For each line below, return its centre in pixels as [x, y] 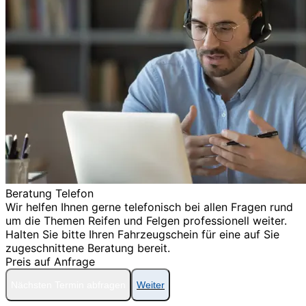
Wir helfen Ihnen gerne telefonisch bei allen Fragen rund [149, 207]
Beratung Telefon [50, 193]
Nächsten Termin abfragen [68, 284]
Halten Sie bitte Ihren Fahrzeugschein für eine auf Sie [142, 234]
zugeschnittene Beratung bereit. [88, 248]
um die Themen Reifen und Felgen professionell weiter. [146, 220]
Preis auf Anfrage [50, 261]
